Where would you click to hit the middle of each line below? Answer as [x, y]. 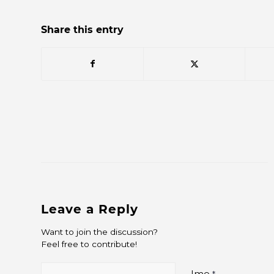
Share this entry [82, 30]
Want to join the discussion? [99, 232]
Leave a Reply [90, 209]
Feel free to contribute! [89, 244]
